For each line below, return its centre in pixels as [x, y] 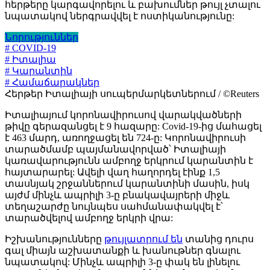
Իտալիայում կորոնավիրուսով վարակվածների [123, 115]
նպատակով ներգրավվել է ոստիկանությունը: [120, 16]
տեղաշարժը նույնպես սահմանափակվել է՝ [114, 207]
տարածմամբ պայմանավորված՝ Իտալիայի [115, 149]
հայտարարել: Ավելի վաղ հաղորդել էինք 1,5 [112, 172]
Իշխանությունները [55, 239]
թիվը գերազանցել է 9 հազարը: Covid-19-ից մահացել [133, 127]
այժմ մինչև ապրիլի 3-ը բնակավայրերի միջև [117, 195]
